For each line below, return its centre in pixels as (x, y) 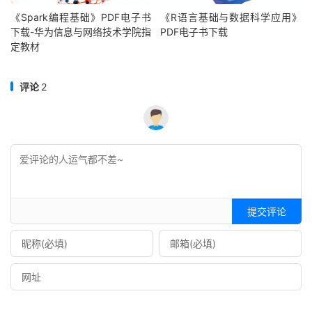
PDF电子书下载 (194, 31)
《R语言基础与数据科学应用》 (231, 17)
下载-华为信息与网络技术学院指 (81, 31)
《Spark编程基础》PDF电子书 (81, 17)
